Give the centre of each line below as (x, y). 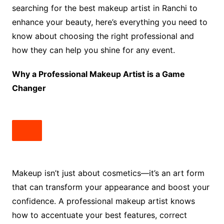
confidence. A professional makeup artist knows (103, 201)
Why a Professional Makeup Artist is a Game (98, 74)
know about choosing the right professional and (103, 36)
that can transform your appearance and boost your (110, 187)
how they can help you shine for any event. (93, 50)
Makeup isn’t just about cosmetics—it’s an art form (108, 173)
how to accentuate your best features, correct (99, 215)
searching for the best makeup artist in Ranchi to (104, 8)
